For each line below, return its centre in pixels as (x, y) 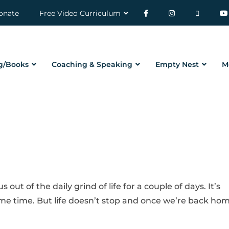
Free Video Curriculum (80, 13)
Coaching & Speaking (92, 64)
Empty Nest (177, 64)
